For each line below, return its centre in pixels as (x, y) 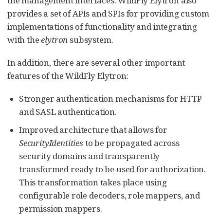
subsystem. (91, 39)
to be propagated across (131, 143)
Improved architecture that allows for (93, 130)
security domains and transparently (90, 156)
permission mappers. (61, 209)
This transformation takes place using (93, 182)
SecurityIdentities (51, 143)
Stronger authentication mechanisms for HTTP (110, 98)
